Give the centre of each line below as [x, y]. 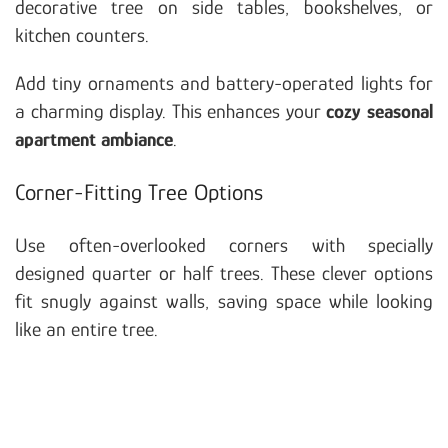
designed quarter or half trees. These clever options [224, 272]
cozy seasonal [380, 110]
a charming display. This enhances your [171, 110]
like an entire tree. [86, 328]
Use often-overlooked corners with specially [224, 244]
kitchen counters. [82, 34]
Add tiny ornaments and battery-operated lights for [224, 82]
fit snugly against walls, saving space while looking [224, 300]
